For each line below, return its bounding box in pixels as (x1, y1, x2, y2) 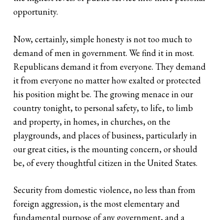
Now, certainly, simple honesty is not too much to (13, 33, 192, 45)
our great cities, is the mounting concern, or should (13, 143, 198, 155)
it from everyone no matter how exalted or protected (13, 74, 201, 86)
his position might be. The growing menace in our (13, 88, 193, 100)
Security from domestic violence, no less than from (13, 184, 196, 196)
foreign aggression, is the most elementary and (13, 198, 180, 210)
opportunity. (13, 6, 58, 18)
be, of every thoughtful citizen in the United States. (13, 157, 198, 168)
